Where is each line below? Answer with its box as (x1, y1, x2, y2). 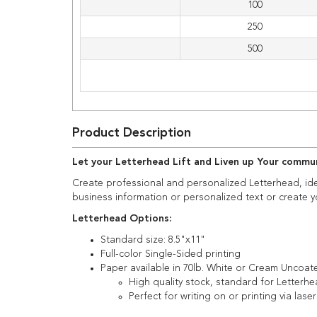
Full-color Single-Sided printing (100, 248, 241, 259)
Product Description (72, 126, 191, 139)
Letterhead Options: (72, 213, 172, 224)
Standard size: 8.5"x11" (100, 234, 205, 245)
